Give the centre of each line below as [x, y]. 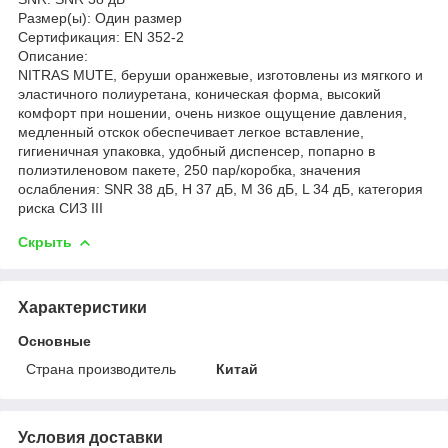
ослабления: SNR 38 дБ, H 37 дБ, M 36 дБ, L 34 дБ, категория [220, 188]
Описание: [53, 55]
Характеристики [82, 307]
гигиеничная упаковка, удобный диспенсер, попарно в [196, 150]
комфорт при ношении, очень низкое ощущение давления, [212, 112]
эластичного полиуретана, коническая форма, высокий [199, 93]
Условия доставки [90, 437]
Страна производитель [101, 368]
